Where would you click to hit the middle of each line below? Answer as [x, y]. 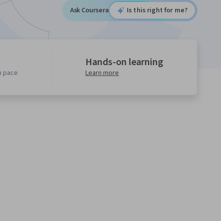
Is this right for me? [157, 11]
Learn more [102, 73]
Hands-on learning [125, 62]
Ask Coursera [90, 11]
